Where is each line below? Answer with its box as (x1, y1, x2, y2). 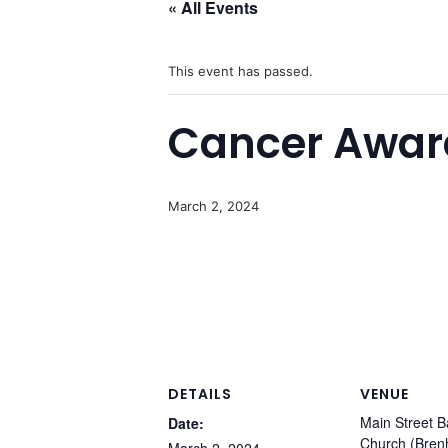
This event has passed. (168, 63, 313, 79)
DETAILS (168, 384, 232, 404)
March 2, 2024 (168, 198, 259, 214)
